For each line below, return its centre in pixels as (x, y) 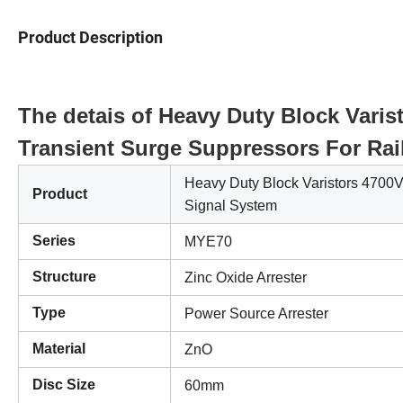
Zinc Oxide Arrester (246, 277)
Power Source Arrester (256, 313)
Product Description (90, 37)
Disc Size (64, 384)
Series (54, 240)
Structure (64, 276)
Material (59, 348)
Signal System (231, 205)
